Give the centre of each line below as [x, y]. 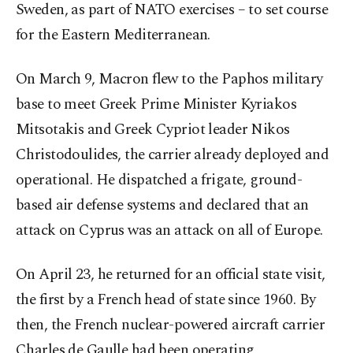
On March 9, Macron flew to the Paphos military [169, 80]
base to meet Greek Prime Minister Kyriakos [156, 105]
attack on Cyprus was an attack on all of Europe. [169, 231]
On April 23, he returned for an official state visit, [171, 275]
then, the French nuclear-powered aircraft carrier [171, 325]
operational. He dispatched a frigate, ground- [159, 180]
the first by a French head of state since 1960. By [166, 300]
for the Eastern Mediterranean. [113, 35]
